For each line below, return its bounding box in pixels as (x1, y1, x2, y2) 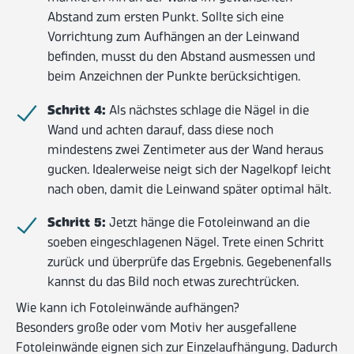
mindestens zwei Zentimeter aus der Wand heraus (47, 141, 323, 160)
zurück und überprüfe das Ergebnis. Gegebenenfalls (47, 254, 331, 273)
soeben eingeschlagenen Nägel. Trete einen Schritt (47, 234, 324, 254)
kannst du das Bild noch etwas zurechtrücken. (47, 273, 299, 293)
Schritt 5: (47, 213, 106, 235)
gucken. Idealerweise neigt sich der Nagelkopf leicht (47, 160, 331, 180)
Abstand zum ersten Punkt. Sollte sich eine (47, 9, 284, 28)
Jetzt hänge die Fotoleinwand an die (106, 214, 310, 234)
